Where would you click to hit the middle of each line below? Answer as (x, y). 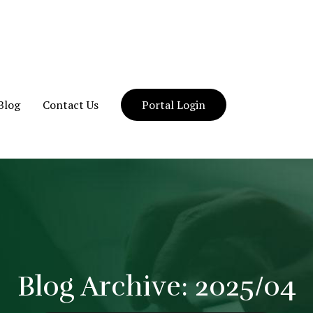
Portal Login (174, 105)
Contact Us (71, 105)
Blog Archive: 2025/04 (156, 286)
